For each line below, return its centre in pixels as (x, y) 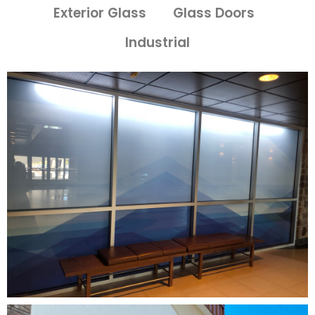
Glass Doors (214, 13)
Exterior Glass (100, 13)
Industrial (157, 43)
